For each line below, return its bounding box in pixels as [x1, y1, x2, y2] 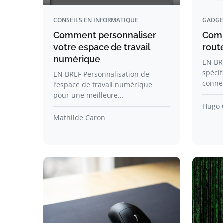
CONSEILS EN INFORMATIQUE [53, 16, 138, 24]
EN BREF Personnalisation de [53, 69, 149, 79]
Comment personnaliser [53, 30, 156, 40]
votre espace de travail [53, 42, 150, 52]
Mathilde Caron [53, 113, 105, 122]
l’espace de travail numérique [53, 80, 152, 89]
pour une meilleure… [53, 90, 123, 100]
